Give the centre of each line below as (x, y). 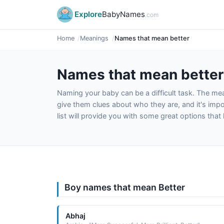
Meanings (94, 38)
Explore (88, 14)
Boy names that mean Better (125, 187)
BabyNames (123, 14)
